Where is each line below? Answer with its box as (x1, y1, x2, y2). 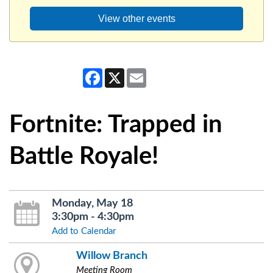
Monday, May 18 (51, 198, 133, 209)
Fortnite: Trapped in (9, 113, 222, 138)
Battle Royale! (9, 144, 158, 169)
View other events (97, 13, 175, 24)
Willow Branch (76, 250, 147, 261)
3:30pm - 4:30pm (51, 211, 134, 222)
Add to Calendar (51, 227, 116, 236)
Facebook (102, 68, 141, 78)
